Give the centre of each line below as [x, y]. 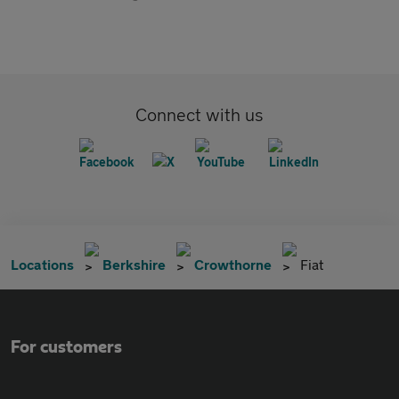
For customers [66, 347]
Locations [42, 264]
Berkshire [134, 264]
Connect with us [199, 114]
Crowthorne [233, 264]
